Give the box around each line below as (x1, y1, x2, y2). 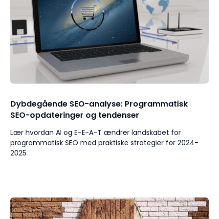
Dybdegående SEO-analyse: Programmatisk (10, 98, 188, 109)
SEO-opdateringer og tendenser (10, 109, 140, 121)
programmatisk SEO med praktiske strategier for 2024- (10, 137, 199, 148)
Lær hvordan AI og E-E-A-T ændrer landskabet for (10, 127, 181, 137)
